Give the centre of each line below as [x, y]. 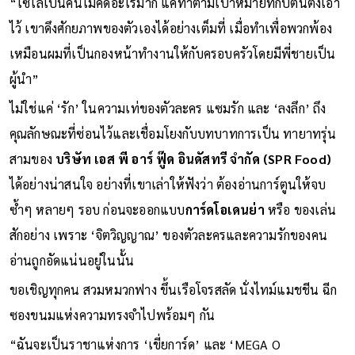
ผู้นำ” [26, 78]
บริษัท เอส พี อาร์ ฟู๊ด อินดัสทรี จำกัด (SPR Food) [194, 158]
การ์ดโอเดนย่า [225, 209]
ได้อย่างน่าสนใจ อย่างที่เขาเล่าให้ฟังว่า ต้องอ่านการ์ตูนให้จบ [168, 184]
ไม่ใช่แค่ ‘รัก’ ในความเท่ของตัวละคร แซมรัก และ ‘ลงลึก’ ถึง [168, 108]
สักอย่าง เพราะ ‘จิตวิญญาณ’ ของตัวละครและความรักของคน [168, 235]
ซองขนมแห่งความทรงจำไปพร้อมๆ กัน [112, 315]
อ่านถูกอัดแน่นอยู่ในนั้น [73, 260]
